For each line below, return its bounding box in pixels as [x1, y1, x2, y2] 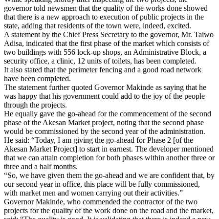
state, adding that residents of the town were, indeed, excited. [4, 21, 191, 30]
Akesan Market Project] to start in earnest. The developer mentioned [4, 144, 214, 153]
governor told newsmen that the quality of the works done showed [4, 3, 208, 12]
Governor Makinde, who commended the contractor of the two [4, 197, 197, 206]
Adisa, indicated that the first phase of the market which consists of [4, 39, 209, 47]
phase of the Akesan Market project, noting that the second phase [4, 118, 204, 127]
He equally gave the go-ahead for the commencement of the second [4, 109, 211, 118]
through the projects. [4, 100, 67, 109]
